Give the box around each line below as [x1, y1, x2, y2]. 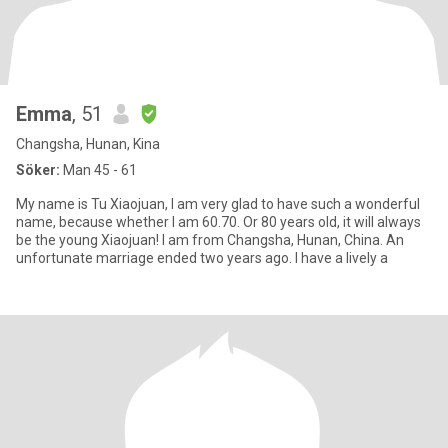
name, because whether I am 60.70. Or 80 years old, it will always [16, 214, 421, 230]
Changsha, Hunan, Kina [16, 136, 160, 152]
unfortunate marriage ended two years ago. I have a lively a [16, 250, 388, 266]
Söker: [16, 162, 60, 178]
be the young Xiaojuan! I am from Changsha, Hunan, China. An [16, 232, 162, 248]
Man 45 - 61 [60, 162, 137, 178]
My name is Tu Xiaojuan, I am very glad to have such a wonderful [16, 196, 420, 212]
